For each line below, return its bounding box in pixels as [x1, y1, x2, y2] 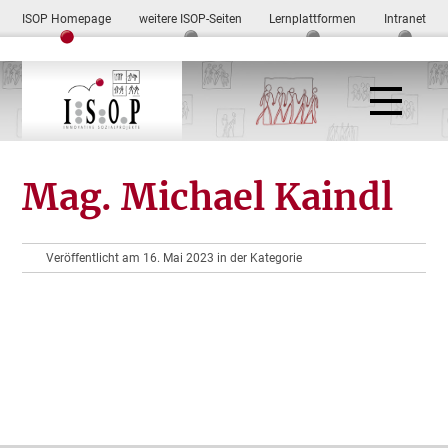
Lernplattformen [269, 12, 357, 26]
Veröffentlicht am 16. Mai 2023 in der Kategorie [46, 251, 303, 265]
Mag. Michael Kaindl [22, 175, 394, 220]
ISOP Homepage [22, 12, 112, 26]
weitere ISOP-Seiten [138, 12, 242, 26]
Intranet [383, 12, 426, 26]
